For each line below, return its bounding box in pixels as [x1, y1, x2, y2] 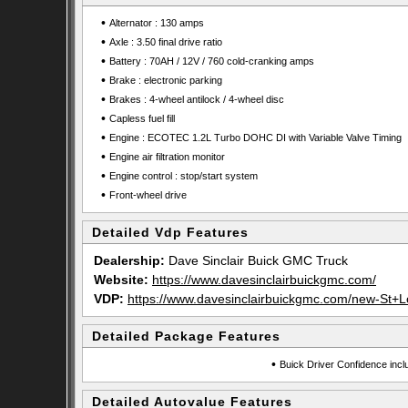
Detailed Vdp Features [92, 225, 249, 240]
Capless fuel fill [108, 113, 175, 124]
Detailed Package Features [92, 329, 280, 343]
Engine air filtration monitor [108, 151, 225, 162]
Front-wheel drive [108, 189, 187, 200]
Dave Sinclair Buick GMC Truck [165, 253, 348, 268]
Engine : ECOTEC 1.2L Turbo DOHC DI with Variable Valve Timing [108, 132, 402, 143]
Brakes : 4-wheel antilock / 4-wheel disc [108, 94, 284, 105]
